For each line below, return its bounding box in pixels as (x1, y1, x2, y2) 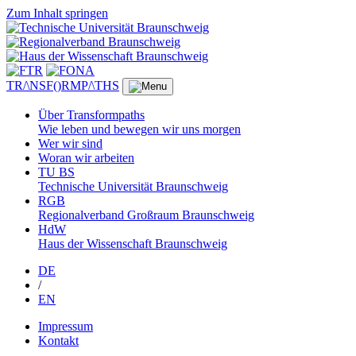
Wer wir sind (38, 137, 103, 150)
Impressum (38, 319, 93, 333)
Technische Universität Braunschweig (38, 180, 228, 193)
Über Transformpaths (38, 108, 145, 122)
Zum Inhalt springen (6, 6, 108, 20)
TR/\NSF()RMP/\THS (6, 79, 119, 92)
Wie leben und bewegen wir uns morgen (38, 122, 241, 136)
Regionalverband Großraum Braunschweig (38, 208, 254, 222)
